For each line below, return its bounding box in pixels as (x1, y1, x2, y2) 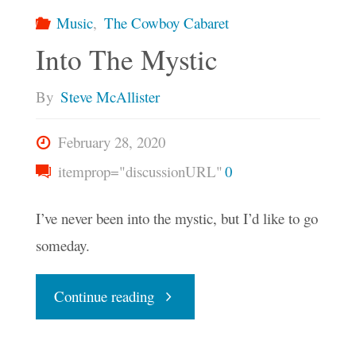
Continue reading (53, 286, 154, 307)
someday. (35, 235, 90, 256)
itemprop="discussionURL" (53, 161, 222, 181)
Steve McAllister (60, 86, 160, 106)
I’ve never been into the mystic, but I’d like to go (35, 208, 318, 229)
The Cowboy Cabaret (104, 12, 230, 33)
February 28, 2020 (57, 131, 165, 152)
